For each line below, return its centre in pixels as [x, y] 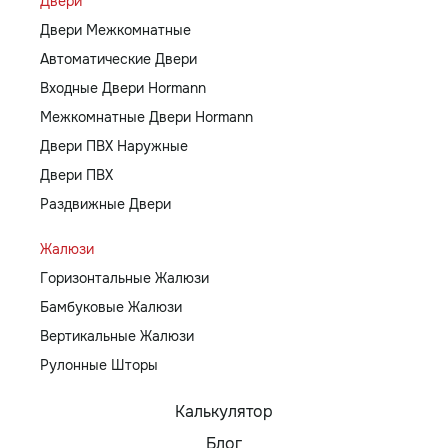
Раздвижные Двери [105, 204]
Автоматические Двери [118, 59]
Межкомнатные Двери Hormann [146, 117]
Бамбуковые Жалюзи [111, 307]
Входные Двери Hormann [123, 88]
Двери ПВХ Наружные [114, 146]
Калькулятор [224, 412]
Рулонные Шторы [99, 365]
